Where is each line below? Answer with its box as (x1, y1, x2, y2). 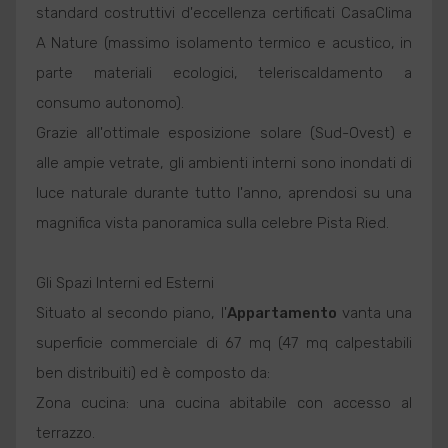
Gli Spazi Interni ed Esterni (35, 274, 214, 292)
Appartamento (226, 304, 337, 322)
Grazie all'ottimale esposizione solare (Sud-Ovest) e (35, 124, 413, 142)
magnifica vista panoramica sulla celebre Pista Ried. (35, 214, 389, 232)
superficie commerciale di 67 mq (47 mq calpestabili (35, 334, 413, 352)
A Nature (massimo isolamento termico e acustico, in (35, 34, 413, 52)
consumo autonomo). (35, 94, 184, 112)
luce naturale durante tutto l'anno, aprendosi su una (35, 184, 413, 202)
